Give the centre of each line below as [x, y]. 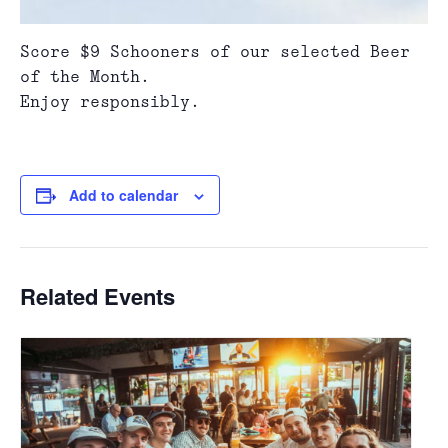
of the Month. [85, 77]
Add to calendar [123, 195]
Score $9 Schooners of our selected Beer [215, 52]
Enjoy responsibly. [110, 102]
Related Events [97, 296]
